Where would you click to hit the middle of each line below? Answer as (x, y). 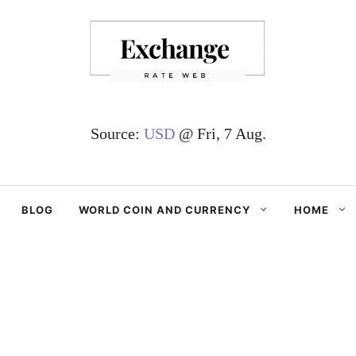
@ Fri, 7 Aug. (220, 133)
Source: (117, 133)
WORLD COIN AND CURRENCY (165, 209)
